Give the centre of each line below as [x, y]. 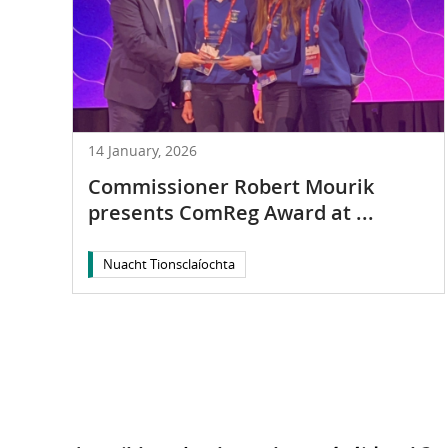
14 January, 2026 [142, 150]
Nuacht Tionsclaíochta [169, 263]
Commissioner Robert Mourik [231, 186]
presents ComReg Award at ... [231, 212]
